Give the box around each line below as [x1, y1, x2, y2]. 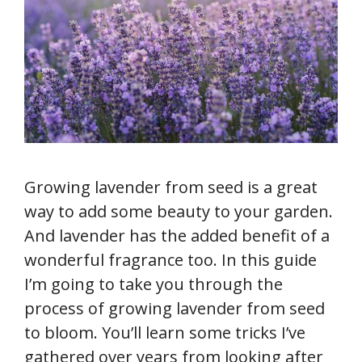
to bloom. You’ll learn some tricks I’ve [24, 321, 305, 343]
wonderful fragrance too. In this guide [24, 248, 317, 271]
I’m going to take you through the [24, 272, 283, 295]
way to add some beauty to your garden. [24, 200, 333, 222]
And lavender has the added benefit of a [24, 224, 330, 246]
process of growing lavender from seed [24, 297, 325, 319]
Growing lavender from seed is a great [24, 175, 318, 198]
